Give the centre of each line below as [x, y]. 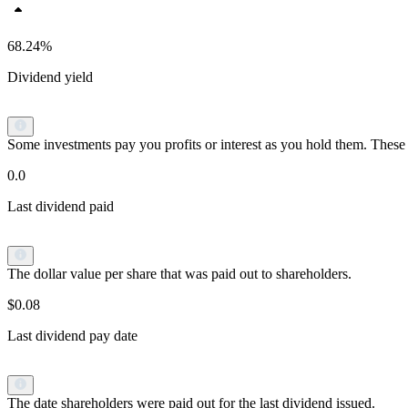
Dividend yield [50, 77]
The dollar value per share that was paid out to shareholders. [179, 274]
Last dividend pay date [72, 336]
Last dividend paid [61, 207]
